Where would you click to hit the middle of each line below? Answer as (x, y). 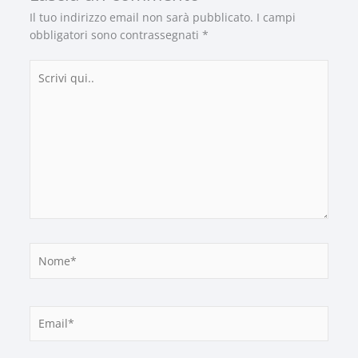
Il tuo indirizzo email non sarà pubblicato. (141, 17)
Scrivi (43, 68)
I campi (276, 17)
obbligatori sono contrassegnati (115, 34)
